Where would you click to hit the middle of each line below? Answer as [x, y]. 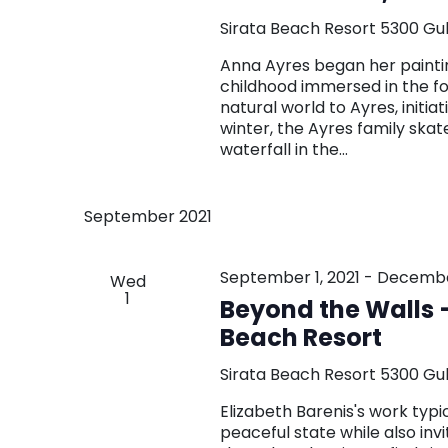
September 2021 [148, 216]
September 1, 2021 [289, 277]
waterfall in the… [283, 149]
